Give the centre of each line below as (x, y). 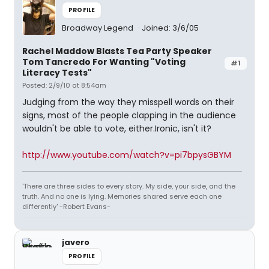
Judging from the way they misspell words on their (128, 102)
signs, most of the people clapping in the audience (129, 115)
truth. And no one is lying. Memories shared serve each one (122, 196)
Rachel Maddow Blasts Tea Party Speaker (117, 51)
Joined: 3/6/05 (170, 28)
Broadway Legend (98, 28)
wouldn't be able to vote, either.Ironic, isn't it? (117, 128)
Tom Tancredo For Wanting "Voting (104, 62)
